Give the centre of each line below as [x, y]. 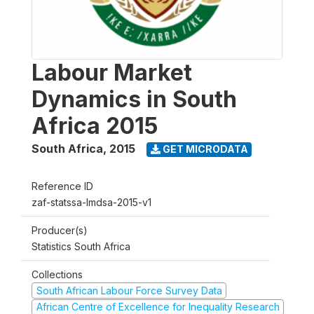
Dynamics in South [134, 99]
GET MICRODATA [204, 149]
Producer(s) [60, 230]
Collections [57, 274]
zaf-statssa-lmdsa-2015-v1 [91, 202]
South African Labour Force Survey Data [129, 290]
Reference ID [62, 186]
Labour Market [112, 72]
